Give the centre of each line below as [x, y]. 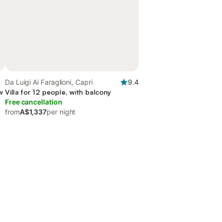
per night [61, 112]
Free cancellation [34, 102]
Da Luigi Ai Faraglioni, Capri [49, 82]
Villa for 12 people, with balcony [58, 92]
